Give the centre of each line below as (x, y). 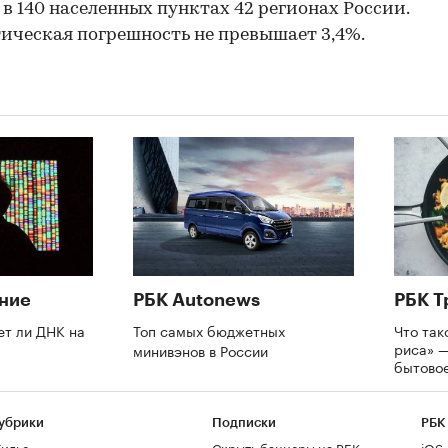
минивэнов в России (202, 349)
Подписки (244, 422)
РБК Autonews (196, 299)
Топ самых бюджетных (209, 329)
